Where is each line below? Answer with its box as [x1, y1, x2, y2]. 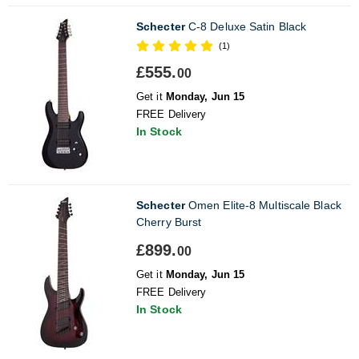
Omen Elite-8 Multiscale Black [184, 198, 341, 212]
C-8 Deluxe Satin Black [184, 19, 307, 33]
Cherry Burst [136, 215, 202, 228]
